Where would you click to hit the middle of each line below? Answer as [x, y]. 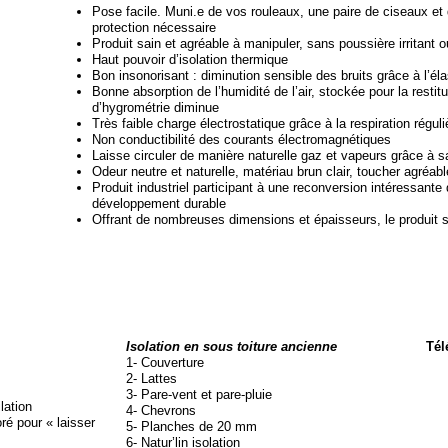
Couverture [170, 362]
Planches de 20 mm [197, 426]
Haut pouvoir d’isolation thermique [190, 59]
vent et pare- [208, 394]
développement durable [159, 203]
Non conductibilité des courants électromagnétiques [241, 139]
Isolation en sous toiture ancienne [231, 346]
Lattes [157, 378]
